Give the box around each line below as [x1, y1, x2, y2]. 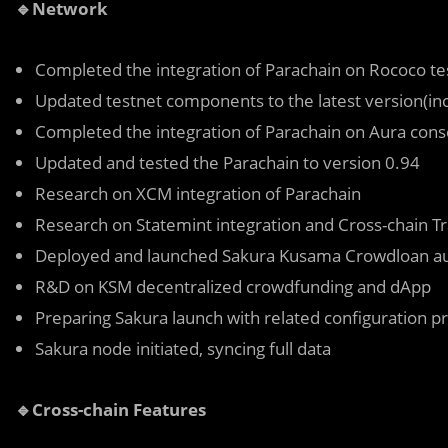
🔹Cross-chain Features [15, 397, 206, 421]
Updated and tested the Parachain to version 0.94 [35, 150, 420, 174]
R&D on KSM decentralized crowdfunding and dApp [35, 274, 431, 298]
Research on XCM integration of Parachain [35, 181, 361, 205]
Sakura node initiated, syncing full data [35, 336, 331, 360]
